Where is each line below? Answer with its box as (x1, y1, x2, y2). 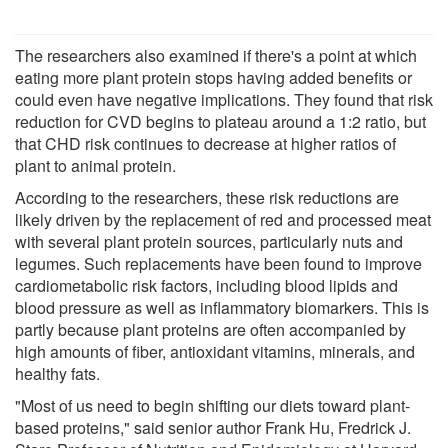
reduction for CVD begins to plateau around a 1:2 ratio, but (15, 109, 426, 133)
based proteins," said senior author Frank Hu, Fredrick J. (15, 415, 411, 439)
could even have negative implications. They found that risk (15, 87, 433, 111)
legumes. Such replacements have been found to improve (15, 251, 422, 275)
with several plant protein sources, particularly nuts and (15, 229, 403, 253)
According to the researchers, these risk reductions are (15, 185, 399, 209)
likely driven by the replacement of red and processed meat (15, 207, 431, 231)
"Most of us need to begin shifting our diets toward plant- (15, 393, 410, 417)
